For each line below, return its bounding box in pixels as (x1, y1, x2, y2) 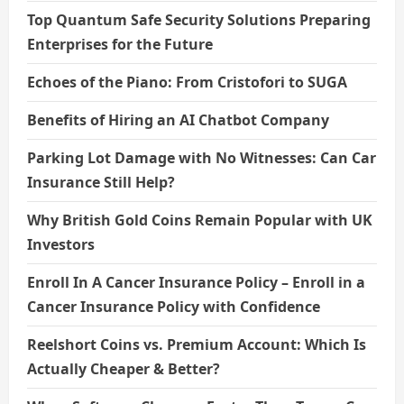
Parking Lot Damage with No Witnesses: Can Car (27, 147, 376, 168)
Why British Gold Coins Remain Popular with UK (27, 209, 372, 230)
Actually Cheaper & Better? (27, 358, 220, 379)
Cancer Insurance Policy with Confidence (27, 296, 320, 317)
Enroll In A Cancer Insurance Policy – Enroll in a (27, 271, 365, 292)
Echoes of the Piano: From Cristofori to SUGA (27, 71, 347, 92)
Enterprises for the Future (27, 33, 213, 54)
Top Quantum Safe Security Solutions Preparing (27, 9, 371, 30)
